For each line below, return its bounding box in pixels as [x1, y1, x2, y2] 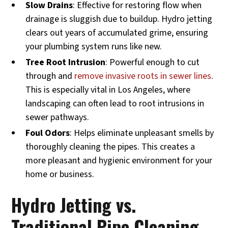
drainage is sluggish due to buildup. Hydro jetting [25, 12, 213, 25]
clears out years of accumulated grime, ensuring [25, 26, 209, 39]
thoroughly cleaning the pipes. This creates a [25, 140, 195, 153]
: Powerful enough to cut [105, 55, 200, 69]
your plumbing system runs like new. [25, 40, 162, 53]
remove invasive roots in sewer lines [74, 69, 212, 82]
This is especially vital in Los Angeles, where [25, 83, 191, 96]
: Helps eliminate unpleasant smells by [70, 126, 214, 139]
